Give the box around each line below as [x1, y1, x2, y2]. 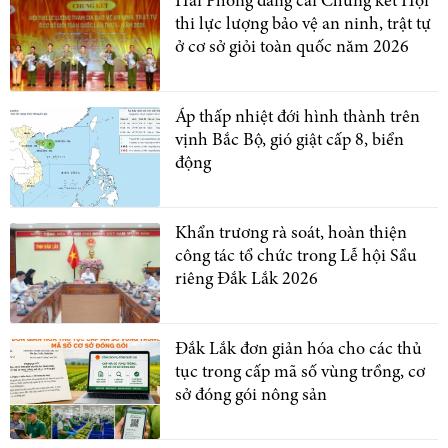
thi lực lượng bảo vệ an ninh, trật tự [175, 15, 431, 34]
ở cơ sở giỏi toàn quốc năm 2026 [175, 38, 409, 57]
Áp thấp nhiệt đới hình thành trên [175, 108, 420, 127]
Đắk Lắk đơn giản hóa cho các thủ [175, 340, 422, 359]
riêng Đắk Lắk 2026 [175, 270, 318, 289]
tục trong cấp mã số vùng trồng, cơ [175, 363, 425, 382]
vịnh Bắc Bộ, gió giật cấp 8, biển [175, 131, 404, 150]
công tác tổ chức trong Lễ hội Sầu [175, 247, 417, 266]
